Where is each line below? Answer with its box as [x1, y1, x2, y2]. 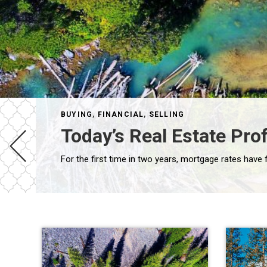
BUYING [61, 110, 93, 119]
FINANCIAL [97, 110, 144, 119]
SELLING [148, 110, 185, 119]
